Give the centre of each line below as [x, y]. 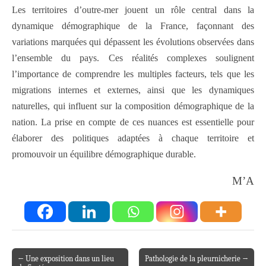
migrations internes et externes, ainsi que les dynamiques [133, 90]
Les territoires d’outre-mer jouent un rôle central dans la [133, 10]
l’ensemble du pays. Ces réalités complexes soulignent [133, 58]
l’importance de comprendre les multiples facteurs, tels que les [133, 74]
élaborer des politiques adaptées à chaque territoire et [133, 138]
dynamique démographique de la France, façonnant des [133, 26]
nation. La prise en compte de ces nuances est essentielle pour [133, 122]
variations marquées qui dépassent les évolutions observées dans [133, 42]
